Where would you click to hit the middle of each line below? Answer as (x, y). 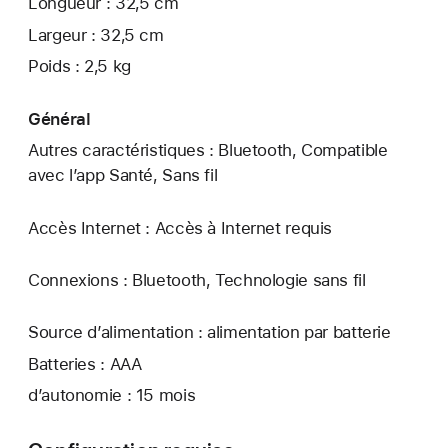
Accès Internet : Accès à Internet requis (180, 227)
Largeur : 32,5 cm (96, 34)
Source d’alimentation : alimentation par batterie (209, 331)
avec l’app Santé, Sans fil (123, 175)
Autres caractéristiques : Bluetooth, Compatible (208, 150)
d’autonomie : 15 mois (112, 395)
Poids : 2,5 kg (79, 66)
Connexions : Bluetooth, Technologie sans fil (197, 279)
